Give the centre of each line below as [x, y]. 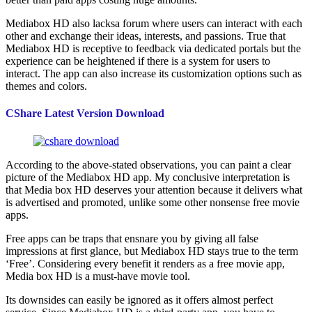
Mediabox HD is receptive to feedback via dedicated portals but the [153, 49]
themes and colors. [46, 86]
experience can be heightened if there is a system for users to [138, 61]
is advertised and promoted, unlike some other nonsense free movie [153, 202]
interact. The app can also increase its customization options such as [154, 74]
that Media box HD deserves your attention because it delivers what [154, 189]
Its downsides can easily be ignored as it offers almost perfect [139, 299]
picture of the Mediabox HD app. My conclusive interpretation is [148, 177]
